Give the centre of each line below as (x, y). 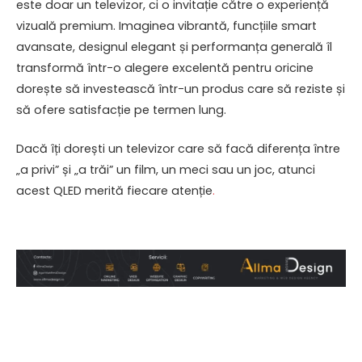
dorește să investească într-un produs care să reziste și (181, 88)
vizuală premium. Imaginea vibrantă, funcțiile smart (166, 25)
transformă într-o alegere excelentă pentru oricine (165, 67)
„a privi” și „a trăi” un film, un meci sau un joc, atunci (166, 169)
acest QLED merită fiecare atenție (114, 190)
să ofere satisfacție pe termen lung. (121, 109)
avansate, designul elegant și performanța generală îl (174, 46)
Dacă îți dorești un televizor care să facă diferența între (178, 148)
